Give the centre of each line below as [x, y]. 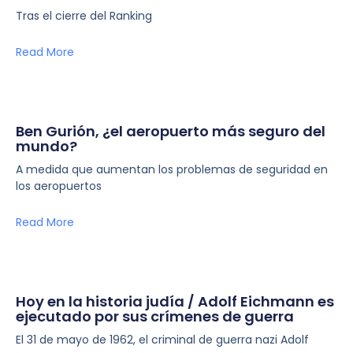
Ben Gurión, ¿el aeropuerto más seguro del [171, 131]
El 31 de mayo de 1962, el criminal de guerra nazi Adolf [162, 340]
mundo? [46, 146]
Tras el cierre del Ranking [84, 16]
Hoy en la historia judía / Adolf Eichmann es [175, 301]
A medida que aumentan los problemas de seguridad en [172, 169]
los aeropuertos [59, 186]
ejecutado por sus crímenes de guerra [155, 316]
